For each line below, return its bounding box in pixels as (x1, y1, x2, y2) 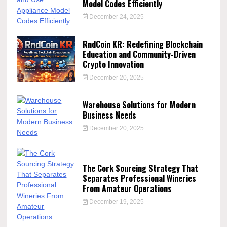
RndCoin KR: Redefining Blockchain (82, 37, 203, 50)
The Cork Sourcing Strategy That (82, 162, 198, 175)
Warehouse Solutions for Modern (82, 98, 196, 111)
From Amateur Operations (82, 182, 172, 195)
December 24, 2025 (88, 13, 144, 20)
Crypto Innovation (82, 58, 144, 70)
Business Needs (82, 108, 136, 121)
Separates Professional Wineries (82, 172, 196, 185)
